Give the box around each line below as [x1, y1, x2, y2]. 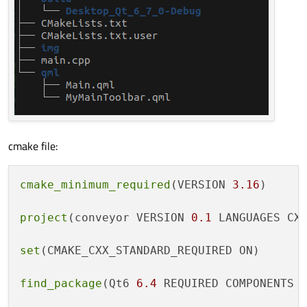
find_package [20, 277, 102, 291]
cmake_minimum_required [20, 178, 171, 192]
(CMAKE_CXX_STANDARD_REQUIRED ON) [40, 244, 260, 258]
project [20, 211, 68, 225]
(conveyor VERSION [68, 211, 191, 225]
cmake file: [8, 138, 58, 155]
